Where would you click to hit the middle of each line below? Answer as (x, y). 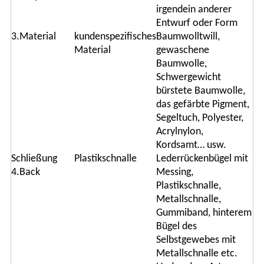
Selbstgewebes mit (196, 240)
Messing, (174, 173)
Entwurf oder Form (197, 24)
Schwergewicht (188, 78)
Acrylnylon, (179, 132)
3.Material (33, 37)
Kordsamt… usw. (191, 146)
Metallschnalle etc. (197, 254)
